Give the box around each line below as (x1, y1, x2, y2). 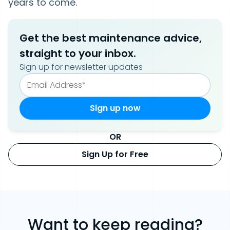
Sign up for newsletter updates (20, 61, 143, 73)
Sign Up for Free (82, 148, 148, 160)
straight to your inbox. (20, 46, 136, 61)
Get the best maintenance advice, (20, 31, 202, 45)
